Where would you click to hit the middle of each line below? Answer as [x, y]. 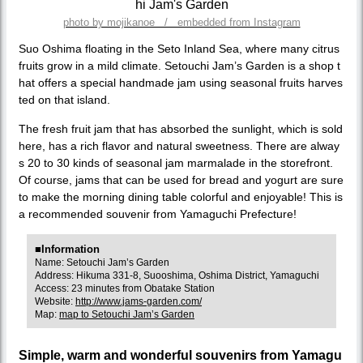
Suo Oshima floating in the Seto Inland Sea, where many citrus [179, 48]
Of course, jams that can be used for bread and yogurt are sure [181, 179]
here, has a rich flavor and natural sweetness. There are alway [179, 145]
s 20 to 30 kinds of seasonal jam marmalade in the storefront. [176, 162]
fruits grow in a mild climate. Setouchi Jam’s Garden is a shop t [179, 65]
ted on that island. [64, 99]
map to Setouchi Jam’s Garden [127, 314]
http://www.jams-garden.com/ [139, 301]
